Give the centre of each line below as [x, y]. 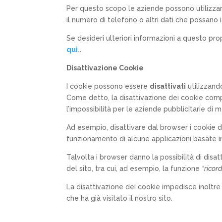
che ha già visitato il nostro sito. [120, 198]
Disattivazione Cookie [105, 68]
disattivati [168, 86]
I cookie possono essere [108, 86]
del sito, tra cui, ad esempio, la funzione [134, 168]
